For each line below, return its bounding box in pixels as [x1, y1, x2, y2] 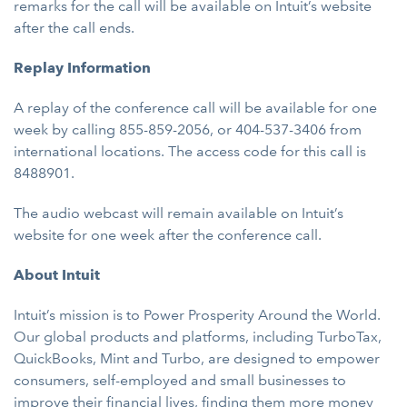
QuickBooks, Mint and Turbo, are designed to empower [14, 350, 380, 367]
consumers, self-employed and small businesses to [14, 372, 346, 389]
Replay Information [14, 59, 151, 76]
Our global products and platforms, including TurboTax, [14, 328, 382, 345]
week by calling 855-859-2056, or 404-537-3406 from [14, 121, 362, 138]
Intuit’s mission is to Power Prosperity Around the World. [14, 306, 381, 323]
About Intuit [14, 266, 100, 283]
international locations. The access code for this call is [14, 143, 366, 160]
